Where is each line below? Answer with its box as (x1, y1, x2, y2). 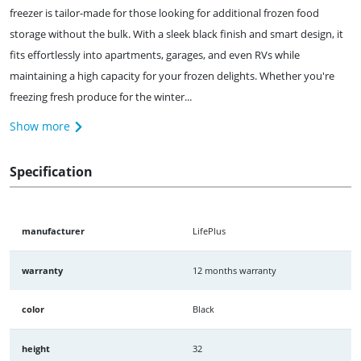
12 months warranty (193, 263, 276, 276)
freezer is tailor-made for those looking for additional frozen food (10, 5, 319, 20)
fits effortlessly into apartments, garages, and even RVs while (10, 47, 300, 62)
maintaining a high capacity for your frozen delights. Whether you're (10, 68, 334, 83)
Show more (10, 118, 73, 134)
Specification (10, 162, 93, 180)
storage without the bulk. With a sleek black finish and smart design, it (10, 26, 343, 41)
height (22, 342, 50, 355)
